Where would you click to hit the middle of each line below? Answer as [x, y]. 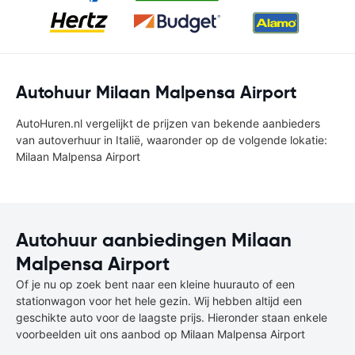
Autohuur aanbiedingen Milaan [154, 240]
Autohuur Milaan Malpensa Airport [156, 92]
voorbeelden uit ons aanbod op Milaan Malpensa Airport [160, 334]
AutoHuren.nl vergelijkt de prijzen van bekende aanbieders [168, 123]
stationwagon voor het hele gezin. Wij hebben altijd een [159, 301]
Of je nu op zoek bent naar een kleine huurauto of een [155, 284]
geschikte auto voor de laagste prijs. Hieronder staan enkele [172, 317]
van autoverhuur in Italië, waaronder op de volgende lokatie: [172, 140]
